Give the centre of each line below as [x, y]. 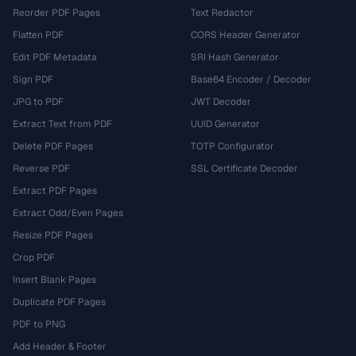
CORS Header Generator [246, 35]
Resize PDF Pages [53, 235]
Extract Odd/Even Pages [68, 213]
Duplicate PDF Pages [59, 302]
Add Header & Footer [60, 346]
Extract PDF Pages [55, 191]
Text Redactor [222, 13]
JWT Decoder [221, 102]
